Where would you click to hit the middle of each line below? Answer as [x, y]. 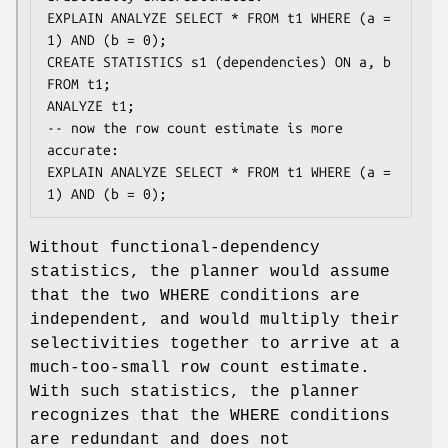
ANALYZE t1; [91, 105]
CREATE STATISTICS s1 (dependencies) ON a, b [219, 61]
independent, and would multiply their [215, 319]
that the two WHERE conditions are [195, 295]
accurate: [83, 149]
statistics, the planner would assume [210, 271]
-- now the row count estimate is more [195, 127]
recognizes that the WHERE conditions [210, 415]
